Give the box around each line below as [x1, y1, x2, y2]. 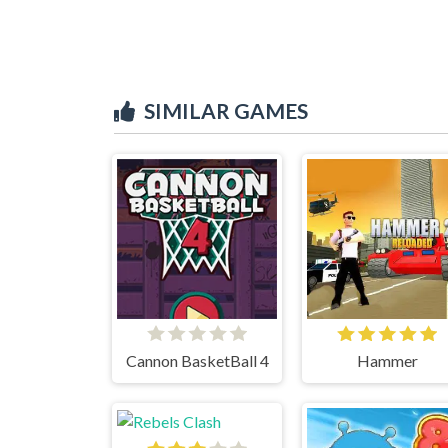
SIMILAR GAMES [144, 98, 308, 123]
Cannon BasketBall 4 [125, 350, 269, 370]
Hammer [356, 350, 418, 370]
